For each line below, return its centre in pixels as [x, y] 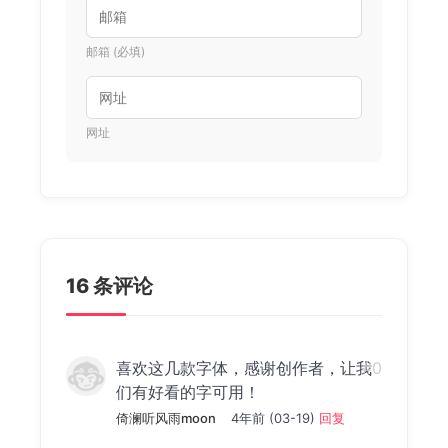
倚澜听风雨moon [166, 417]
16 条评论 [109, 285]
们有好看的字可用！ [188, 391]
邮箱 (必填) [115, 51]
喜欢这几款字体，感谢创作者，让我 [244, 367]
